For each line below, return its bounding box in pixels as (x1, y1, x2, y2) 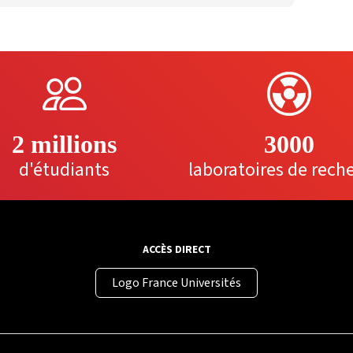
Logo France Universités (112, 274, 241, 292)
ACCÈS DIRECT (142, 242, 211, 258)
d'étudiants (19, 156, 110, 184)
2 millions (12, 130, 117, 159)
